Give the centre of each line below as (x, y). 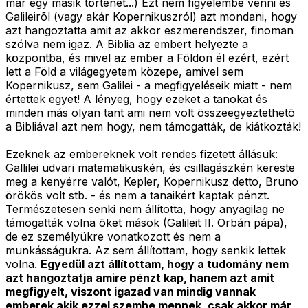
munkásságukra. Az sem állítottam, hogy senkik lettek (146, 251)
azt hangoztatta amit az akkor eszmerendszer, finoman (150, 31)
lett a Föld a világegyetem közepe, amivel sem (124, 72)
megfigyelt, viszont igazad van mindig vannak (131, 292)
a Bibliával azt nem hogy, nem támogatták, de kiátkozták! (153, 127)
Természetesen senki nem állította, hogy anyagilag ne (145, 209)
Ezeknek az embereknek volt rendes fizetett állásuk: (142, 154)
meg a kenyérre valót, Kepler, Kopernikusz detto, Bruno (152, 182)
